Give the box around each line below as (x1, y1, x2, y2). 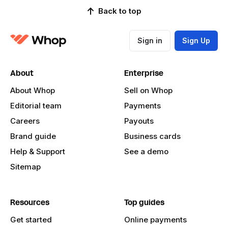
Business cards (124, 131, 181, 141)
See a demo (124, 147, 168, 157)
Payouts (124, 116, 154, 126)
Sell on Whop (124, 85, 173, 96)
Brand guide (10, 131, 56, 141)
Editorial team (10, 101, 62, 111)
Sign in (137, 36, 162, 45)
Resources (10, 197, 49, 208)
